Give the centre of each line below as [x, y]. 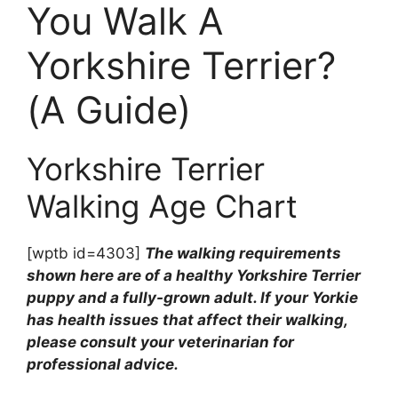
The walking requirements [243, 254]
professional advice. [103, 365]
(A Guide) [109, 110]
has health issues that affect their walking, [187, 320]
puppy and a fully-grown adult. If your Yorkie [192, 298]
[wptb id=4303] [86, 254]
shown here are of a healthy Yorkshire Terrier [194, 276]
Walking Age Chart [162, 207]
